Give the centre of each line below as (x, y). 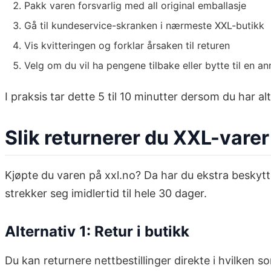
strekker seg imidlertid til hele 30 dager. (106, 194)
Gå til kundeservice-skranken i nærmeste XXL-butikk (144, 26)
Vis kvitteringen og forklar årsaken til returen (127, 46)
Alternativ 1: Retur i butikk (97, 232)
